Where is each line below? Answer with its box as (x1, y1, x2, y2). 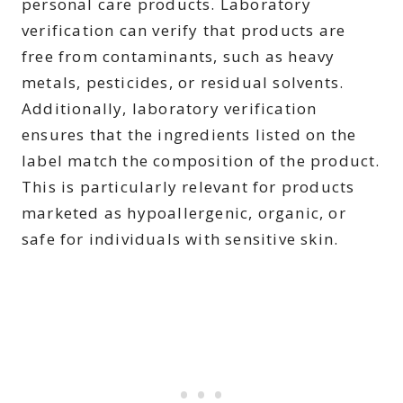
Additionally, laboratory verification (22, 97, 318, 119)
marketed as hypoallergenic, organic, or (22, 201, 346, 223)
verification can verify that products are (22, 19, 346, 40)
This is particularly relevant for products (22, 175, 355, 197)
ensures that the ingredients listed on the (22, 123, 357, 145)
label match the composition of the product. (22, 149, 381, 171)
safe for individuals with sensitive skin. (22, 228, 339, 249)
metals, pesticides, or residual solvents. (22, 71, 345, 93)
